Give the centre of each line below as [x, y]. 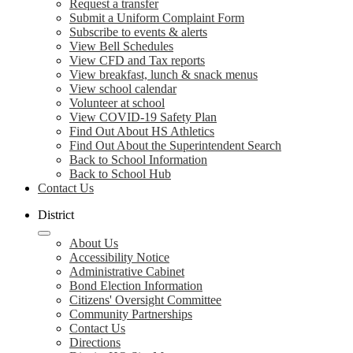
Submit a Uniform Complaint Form [157, 18]
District [56, 215]
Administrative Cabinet [127, 271]
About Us [94, 243]
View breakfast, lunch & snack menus [163, 74]
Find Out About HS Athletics [142, 131]
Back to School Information [138, 160]
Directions [95, 342]
